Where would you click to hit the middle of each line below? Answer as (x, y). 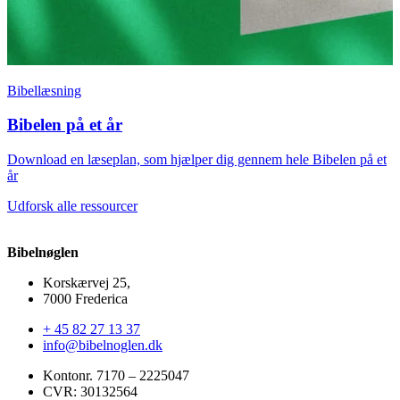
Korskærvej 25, (87, 283)
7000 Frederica (85, 299)
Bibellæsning (44, 90)
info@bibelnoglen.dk (103, 346)
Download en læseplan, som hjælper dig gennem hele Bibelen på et (197, 160)
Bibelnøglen (43, 253)
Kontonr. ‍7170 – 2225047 (116, 376)
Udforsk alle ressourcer (72, 206)
